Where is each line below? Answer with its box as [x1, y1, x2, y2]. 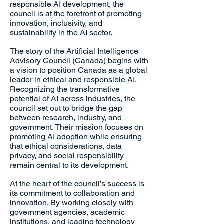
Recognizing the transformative [10, 84, 120, 94]
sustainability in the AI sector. [10, 28, 112, 37]
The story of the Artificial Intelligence [10, 46, 138, 56]
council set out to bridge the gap [10, 103, 122, 113]
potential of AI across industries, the [10, 94, 135, 103]
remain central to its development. [10, 160, 129, 170]
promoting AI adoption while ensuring [10, 132, 142, 141]
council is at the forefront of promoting [10, 9, 142, 18]
